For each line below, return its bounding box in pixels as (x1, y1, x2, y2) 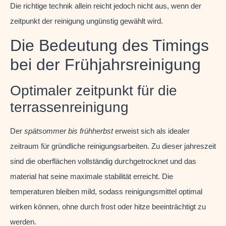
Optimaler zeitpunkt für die (10, 83, 177, 99)
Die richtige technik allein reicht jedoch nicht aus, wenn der (10, 1, 201, 10)
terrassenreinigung (10, 99, 129, 116)
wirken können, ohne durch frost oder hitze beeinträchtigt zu (10, 202, 206, 211)
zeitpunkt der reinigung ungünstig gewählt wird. (10, 16, 163, 25)
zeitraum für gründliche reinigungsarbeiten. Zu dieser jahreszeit (10, 142, 216, 151)
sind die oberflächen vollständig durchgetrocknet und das (10, 157, 196, 166)
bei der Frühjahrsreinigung (10, 55, 201, 74)
